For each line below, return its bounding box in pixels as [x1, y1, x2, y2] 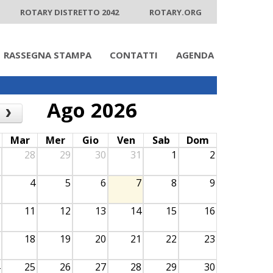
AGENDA [176, 49, 214, 61]
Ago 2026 [47, 96, 137, 124]
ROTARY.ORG [149, 7, 202, 18]
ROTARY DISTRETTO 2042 [20, 7, 119, 18]
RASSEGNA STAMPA [4, 49, 91, 61]
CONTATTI [110, 49, 158, 61]
